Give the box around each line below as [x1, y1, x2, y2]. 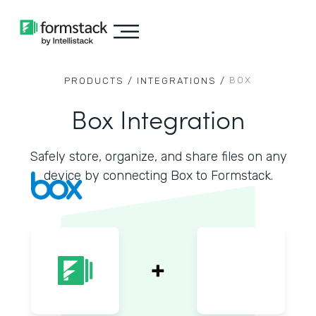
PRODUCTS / [64, 75, 133, 86]
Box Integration [71, 100, 245, 136]
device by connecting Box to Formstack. [43, 168, 273, 183]
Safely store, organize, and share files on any [29, 149, 287, 164]
